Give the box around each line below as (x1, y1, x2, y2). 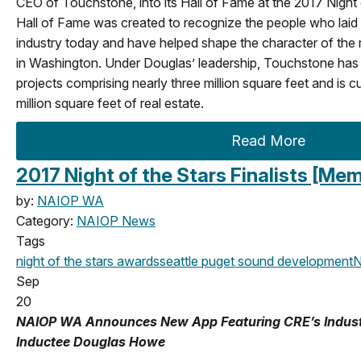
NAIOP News (77, 212, 156, 229)
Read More (231, 131, 306, 149)
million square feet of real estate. (16, 94, 204, 111)
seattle (160, 252, 198, 269)
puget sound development (198, 252, 353, 269)
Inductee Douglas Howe (16, 333, 165, 350)
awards (114, 252, 160, 269)
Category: (16, 212, 77, 229)
